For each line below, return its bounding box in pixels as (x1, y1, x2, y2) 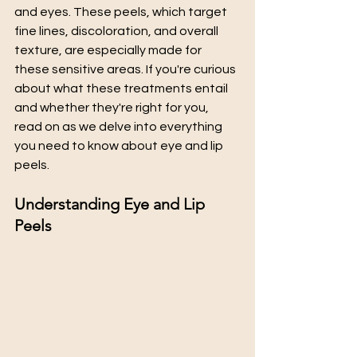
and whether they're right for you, (14, 101, 211, 114)
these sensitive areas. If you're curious (14, 63, 238, 76)
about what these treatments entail (14, 82, 230, 95)
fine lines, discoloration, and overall (14, 25, 221, 37)
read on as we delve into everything (14, 120, 225, 133)
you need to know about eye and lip (14, 139, 226, 152)
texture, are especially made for (14, 44, 204, 57)
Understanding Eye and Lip (14, 194, 209, 214)
